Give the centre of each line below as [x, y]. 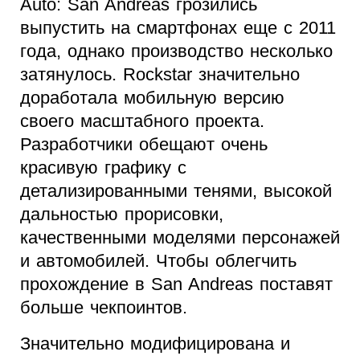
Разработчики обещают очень [144, 144]
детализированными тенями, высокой [176, 190]
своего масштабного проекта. [142, 121]
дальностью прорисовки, [122, 214]
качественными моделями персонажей [180, 237]
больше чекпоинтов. [104, 307]
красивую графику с [103, 167]
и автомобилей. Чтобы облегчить [158, 260]
